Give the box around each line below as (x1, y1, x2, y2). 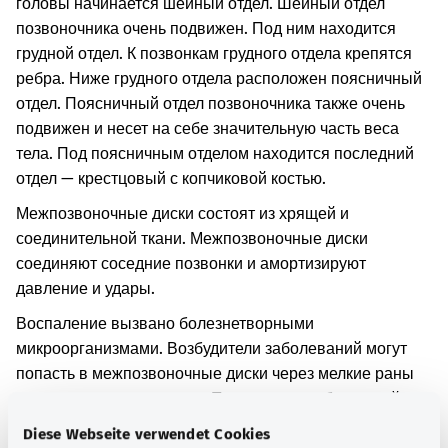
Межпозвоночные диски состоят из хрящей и (16, 204, 349, 223)
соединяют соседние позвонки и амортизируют (16, 254, 366, 273)
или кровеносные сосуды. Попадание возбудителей (16, 389, 400, 408)
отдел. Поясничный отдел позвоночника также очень (16, 94, 405, 113)
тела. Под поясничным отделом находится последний (16, 144, 414, 163)
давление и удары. (16, 279, 155, 298)
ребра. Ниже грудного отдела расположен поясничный (16, 69, 422, 88)
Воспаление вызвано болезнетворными (16, 314, 314, 333)
